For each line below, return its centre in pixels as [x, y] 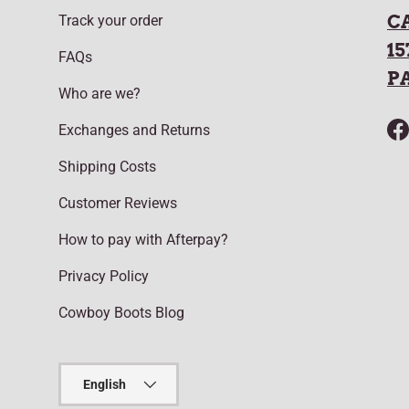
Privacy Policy [104, 276]
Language [88, 371]
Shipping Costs [107, 166]
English [105, 384]
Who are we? [100, 93]
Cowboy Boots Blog [121, 312]
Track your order [110, 20]
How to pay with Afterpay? [143, 239]
